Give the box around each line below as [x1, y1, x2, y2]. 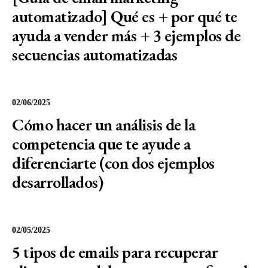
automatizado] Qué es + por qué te [12, 5, 237, 27]
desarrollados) [12, 171, 103, 193]
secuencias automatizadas [12, 44, 177, 65]
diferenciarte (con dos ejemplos [12, 152, 215, 173]
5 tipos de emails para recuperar [12, 241, 218, 263]
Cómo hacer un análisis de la [12, 114, 195, 135]
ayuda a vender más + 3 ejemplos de [12, 25, 240, 46]
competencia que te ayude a [12, 133, 190, 154]
